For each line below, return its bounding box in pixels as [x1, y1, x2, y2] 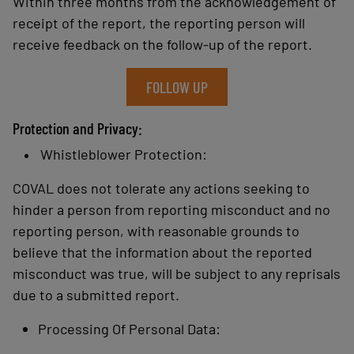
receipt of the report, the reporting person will [13, 14, 305, 32]
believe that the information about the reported [13, 243, 312, 262]
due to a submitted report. [13, 286, 183, 304]
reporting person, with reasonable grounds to [13, 222, 299, 240]
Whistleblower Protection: [40, 145, 210, 164]
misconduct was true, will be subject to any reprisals [13, 265, 341, 283]
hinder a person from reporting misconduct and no [13, 201, 330, 219]
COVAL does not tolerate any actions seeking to [13, 179, 310, 198]
